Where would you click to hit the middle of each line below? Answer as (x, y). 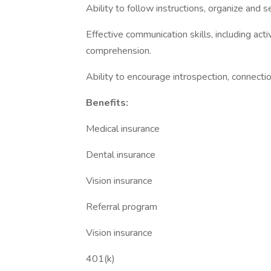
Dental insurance (122, 155)
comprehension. (120, 51)
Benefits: (108, 103)
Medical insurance (123, 129)
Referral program (123, 207)
